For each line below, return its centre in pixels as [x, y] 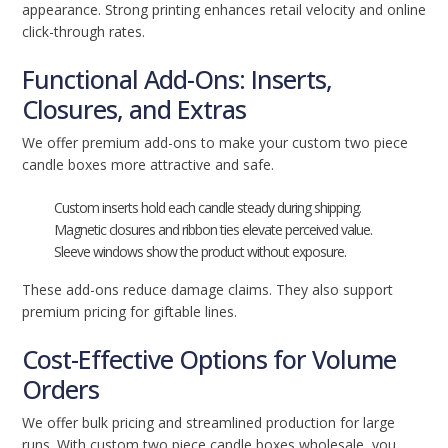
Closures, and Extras [134, 109]
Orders [60, 389]
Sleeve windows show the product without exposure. [200, 251]
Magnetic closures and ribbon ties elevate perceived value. [213, 229]
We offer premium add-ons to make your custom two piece [215, 142]
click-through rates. [83, 31]
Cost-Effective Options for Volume [209, 359]
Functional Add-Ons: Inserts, [177, 79]
